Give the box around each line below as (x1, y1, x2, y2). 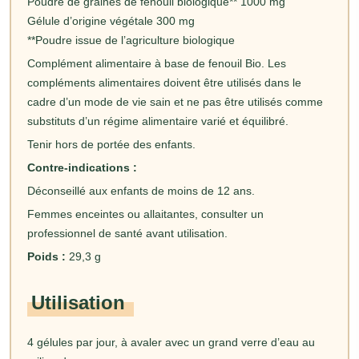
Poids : (27, 249, 66, 263)
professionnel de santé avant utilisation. (27, 226, 228, 240)
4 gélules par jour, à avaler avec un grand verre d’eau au (27, 335, 315, 349)
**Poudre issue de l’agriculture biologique (27, 33, 235, 46)
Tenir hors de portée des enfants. (27, 137, 199, 151)
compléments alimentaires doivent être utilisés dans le (27, 75, 301, 89)
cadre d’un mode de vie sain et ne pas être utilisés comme (27, 95, 323, 108)
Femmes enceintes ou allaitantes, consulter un (27, 207, 264, 220)
